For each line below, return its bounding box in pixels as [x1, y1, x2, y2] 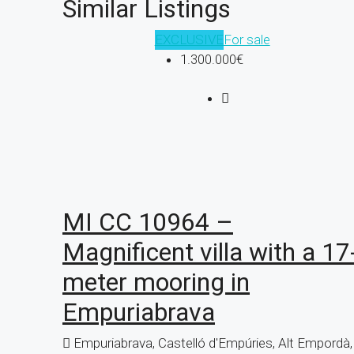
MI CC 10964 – [62, 207, 233, 238]
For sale [223, 31, 270, 47]
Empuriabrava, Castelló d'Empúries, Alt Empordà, [73, 335, 352, 352]
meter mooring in [62, 267, 250, 298]
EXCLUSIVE [154, 31, 224, 47]
